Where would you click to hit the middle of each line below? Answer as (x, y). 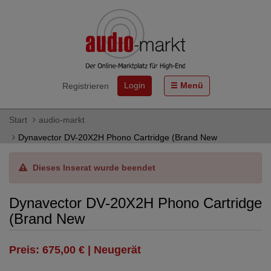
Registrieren (85, 86)
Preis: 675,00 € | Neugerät (75, 250)
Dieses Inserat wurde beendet (94, 168)
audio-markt (62, 120)
